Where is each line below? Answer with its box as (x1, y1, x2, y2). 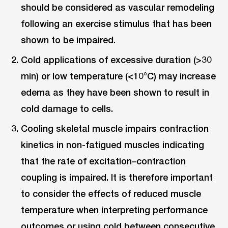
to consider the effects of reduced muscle (21, 188, 202, 199)
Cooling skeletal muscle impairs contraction (21, 123, 209, 134)
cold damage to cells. (21, 103, 113, 115)
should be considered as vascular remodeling (21, 2, 215, 13)
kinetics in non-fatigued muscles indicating (21, 139, 205, 151)
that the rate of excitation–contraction (21, 155, 186, 167)
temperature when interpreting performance (21, 204, 208, 216)
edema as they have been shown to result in (21, 87, 210, 98)
